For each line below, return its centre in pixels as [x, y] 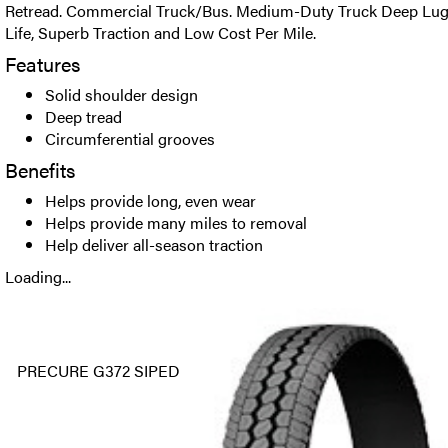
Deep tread [83, 116]
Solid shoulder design [121, 94]
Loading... [38, 276]
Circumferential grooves [130, 138]
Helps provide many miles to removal [176, 222]
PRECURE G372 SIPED [98, 370]
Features [42, 63]
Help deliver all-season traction [154, 244]
